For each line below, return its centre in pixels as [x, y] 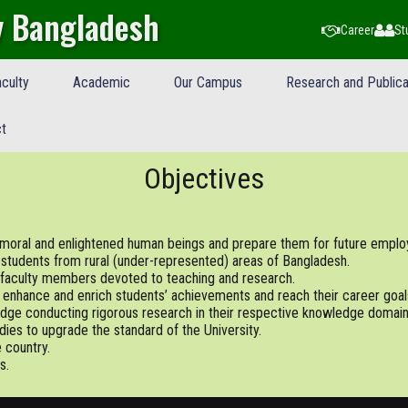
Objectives [204, 178]
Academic [101, 82]
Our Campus [208, 82]
